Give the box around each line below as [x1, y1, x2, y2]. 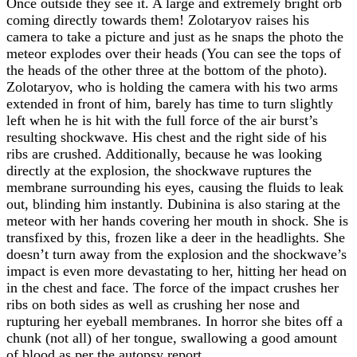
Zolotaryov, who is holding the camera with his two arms [6, 79, 338, 95]
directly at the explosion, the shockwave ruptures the [6, 163, 312, 178]
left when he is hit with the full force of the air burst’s [6, 112, 318, 128]
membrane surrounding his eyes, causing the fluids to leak [6, 179, 343, 195]
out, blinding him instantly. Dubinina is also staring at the [6, 196, 340, 212]
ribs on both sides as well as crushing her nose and [6, 296, 300, 312]
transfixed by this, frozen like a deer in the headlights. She [6, 229, 345, 245]
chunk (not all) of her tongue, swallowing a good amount [6, 330, 337, 346]
